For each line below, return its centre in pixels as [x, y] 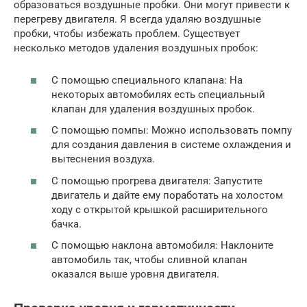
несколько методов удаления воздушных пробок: [136, 48]
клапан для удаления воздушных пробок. [153, 109]
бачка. [66, 224]
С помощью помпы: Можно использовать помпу [172, 131]
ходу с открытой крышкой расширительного [160, 209]
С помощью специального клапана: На [147, 80]
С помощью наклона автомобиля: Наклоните [162, 246]
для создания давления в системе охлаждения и [171, 145]
